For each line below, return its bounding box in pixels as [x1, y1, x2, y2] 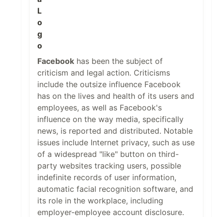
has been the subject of [74, 56, 163, 66]
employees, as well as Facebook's [37, 103, 162, 113]
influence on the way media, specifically [37, 114, 184, 124]
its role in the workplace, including [37, 196, 163, 206]
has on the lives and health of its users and [37, 91, 194, 101]
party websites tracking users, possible [37, 161, 181, 171]
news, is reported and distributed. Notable [37, 126, 193, 136]
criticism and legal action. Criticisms [37, 68, 170, 78]
